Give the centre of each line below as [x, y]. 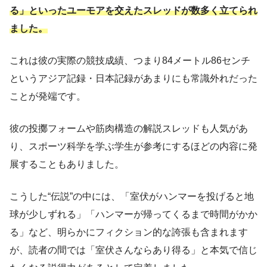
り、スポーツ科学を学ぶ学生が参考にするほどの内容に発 [133, 147]
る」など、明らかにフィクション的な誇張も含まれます [129, 232]
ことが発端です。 [48, 97]
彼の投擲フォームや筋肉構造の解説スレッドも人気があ [129, 129]
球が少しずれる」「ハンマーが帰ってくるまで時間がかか [133, 215]
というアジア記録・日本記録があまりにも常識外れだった [133, 79]
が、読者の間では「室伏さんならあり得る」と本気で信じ [133, 250]
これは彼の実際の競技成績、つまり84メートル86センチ [130, 61]
